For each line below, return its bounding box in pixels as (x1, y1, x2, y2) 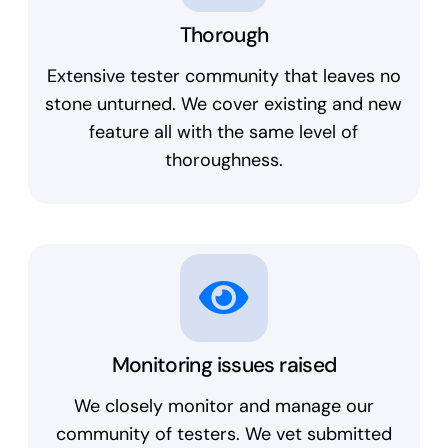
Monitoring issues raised (111, 351, 337, 380)
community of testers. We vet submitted (55, 421, 392, 446)
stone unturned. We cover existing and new (45, 92, 403, 117)
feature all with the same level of (89, 120, 359, 145)
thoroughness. (164, 148, 283, 173)
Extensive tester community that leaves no (46, 64, 401, 89)
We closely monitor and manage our (73, 393, 374, 418)
